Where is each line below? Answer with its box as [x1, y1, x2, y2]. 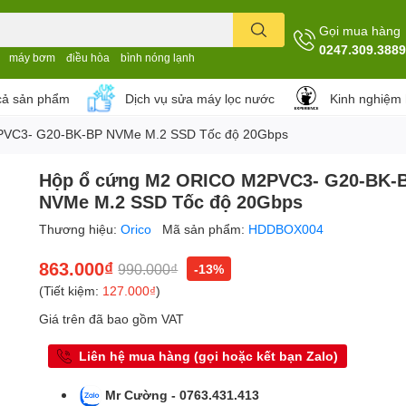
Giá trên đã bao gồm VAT [39, 311, 185, 326]
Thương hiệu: [39, 221, 121, 237]
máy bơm [9, 51, 55, 64]
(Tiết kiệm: [39, 283, 103, 298]
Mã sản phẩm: [162, 221, 249, 237]
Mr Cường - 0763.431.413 [105, 387, 260, 402]
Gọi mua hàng [319, 22, 401, 38]
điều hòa [66, 51, 110, 64]
